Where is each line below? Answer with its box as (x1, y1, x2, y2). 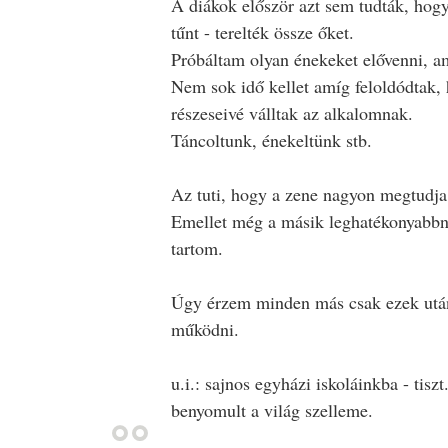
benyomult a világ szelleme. (170, 397, 373, 422)
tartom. (170, 235, 223, 260)
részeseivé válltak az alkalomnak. (170, 100, 413, 125)
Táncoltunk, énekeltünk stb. (170, 127, 372, 152)
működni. (170, 316, 239, 341)
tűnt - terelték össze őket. (170, 19, 354, 44)
